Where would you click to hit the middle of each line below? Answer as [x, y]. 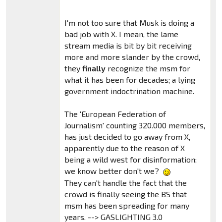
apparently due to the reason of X [124, 148]
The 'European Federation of [115, 114]
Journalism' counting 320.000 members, [135, 125]
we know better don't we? [112, 171]
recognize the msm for [148, 68]
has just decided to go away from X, [127, 137]
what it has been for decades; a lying [130, 80]
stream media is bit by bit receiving [128, 46]
